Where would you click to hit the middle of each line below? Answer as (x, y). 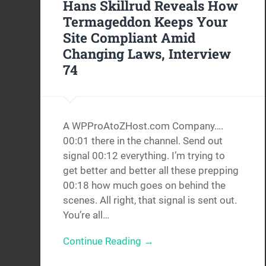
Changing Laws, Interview (147, 54)
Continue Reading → (109, 241)
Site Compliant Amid (129, 38)
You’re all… (86, 215)
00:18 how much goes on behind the (145, 186)
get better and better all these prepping (151, 171)
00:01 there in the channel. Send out (143, 141)
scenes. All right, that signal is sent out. (150, 200)
